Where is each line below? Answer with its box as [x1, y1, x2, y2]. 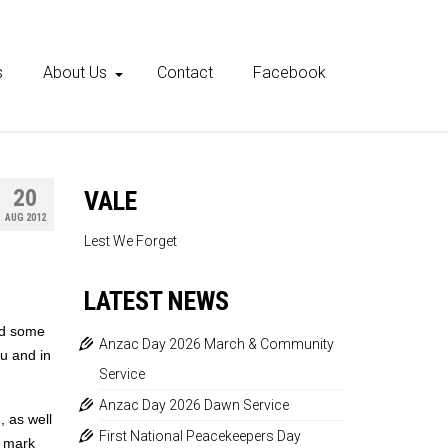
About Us [43, 63, 107, 82]
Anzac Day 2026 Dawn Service [98, 397, 289, 413]
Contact [157, 63, 213, 82]
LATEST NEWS [83, 286, 229, 316]
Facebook [253, 63, 326, 82]
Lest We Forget [83, 233, 177, 249]
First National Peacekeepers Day [98, 428, 301, 444]
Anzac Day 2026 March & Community [98, 336, 334, 352]
